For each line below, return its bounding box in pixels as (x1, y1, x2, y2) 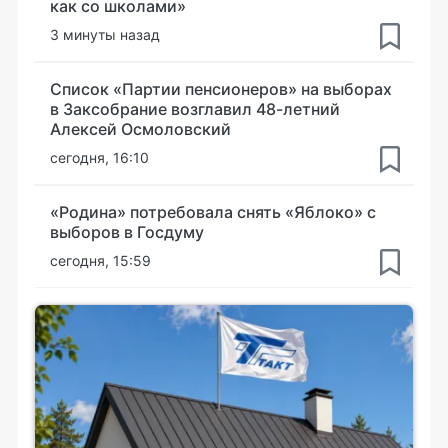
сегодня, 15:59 (50, 251, 151, 269)
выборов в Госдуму (50, 221, 204, 242)
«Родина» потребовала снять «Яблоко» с (50, 201, 376, 222)
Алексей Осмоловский (50, 118, 231, 139)
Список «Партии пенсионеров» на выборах (50, 78, 392, 99)
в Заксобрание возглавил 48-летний (50, 98, 340, 119)
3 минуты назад (50, 25, 160, 43)
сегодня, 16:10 (50, 148, 149, 166)
